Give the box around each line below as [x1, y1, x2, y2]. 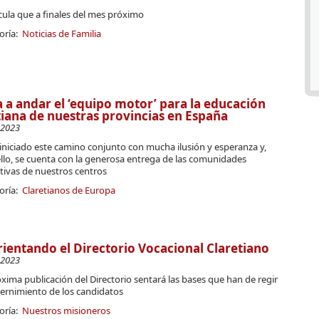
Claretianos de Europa [21, 183, 115, 197]
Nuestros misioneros [21, 304, 110, 317]
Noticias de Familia [21, 26, 101, 40]
